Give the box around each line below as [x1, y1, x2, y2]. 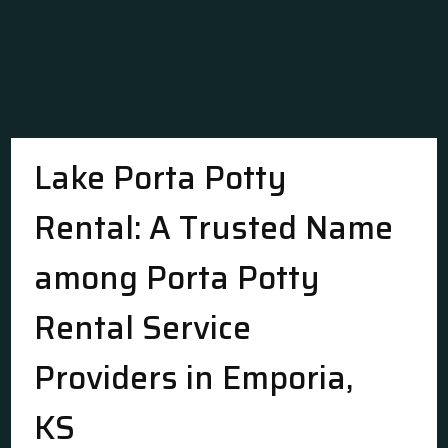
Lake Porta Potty [34, 153, 288, 203]
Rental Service [34, 303, 252, 353]
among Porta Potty [34, 253, 321, 303]
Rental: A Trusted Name [34, 203, 394, 253]
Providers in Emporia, [34, 353, 354, 403]
